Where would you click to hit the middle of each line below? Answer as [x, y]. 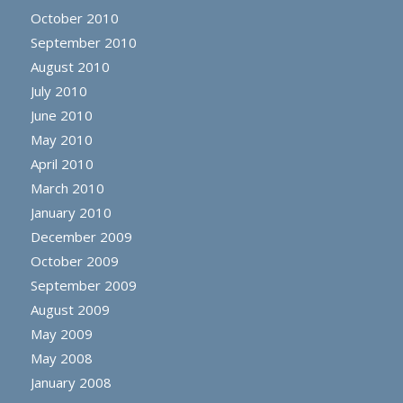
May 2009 [61, 333]
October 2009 [74, 260]
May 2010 [61, 139]
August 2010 [70, 66]
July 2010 [58, 90]
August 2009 [70, 309]
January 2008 [71, 382]
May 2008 [61, 358]
